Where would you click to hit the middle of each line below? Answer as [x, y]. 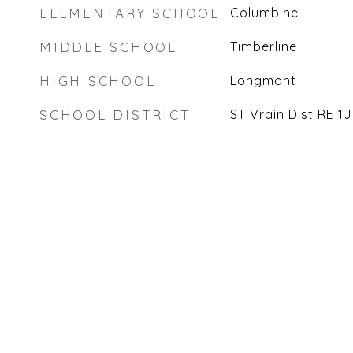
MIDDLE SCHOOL [108, 47]
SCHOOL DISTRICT [115, 115]
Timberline [263, 46]
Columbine [264, 13]
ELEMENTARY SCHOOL [130, 13]
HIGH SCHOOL [98, 81]
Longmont [263, 80]
